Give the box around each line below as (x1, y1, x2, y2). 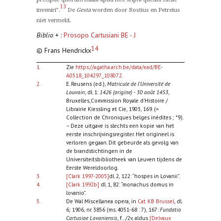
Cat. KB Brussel (137, 197, 174, 205)
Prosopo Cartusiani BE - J (64, 31, 136, 39)
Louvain (66, 88, 85, 96)
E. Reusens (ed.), (66, 79, 107, 87)
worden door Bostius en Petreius (91, 7, 180, 13)
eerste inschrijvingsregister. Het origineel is (66, 130, 174, 138)
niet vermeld (37, 17, 70, 24)
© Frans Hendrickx (37, 46, 91, 55)
